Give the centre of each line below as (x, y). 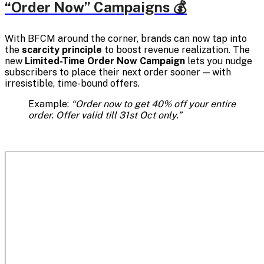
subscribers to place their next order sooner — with (118, 72)
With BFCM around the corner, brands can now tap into (126, 39)
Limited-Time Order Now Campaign (105, 61)
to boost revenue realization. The (176, 50)
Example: (50, 104)
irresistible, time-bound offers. (72, 84)
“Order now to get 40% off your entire (154, 104)
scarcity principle (62, 50)
